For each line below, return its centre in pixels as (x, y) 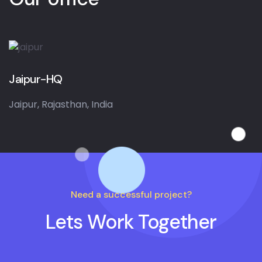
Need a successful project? (131, 194)
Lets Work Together (131, 222)
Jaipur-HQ (36, 79)
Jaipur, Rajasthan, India (61, 104)
